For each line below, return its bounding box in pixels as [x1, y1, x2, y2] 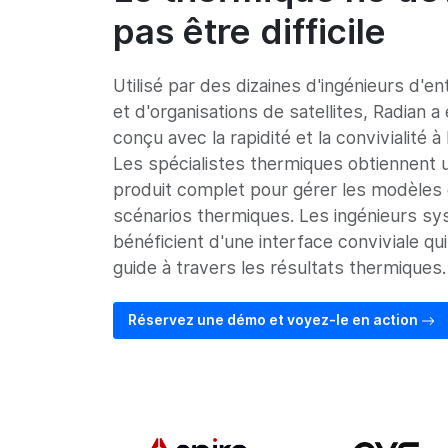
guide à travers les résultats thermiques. [112, 257, 446, 278]
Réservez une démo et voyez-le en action [127, 312, 421, 328]
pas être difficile [112, 10, 386, 52]
